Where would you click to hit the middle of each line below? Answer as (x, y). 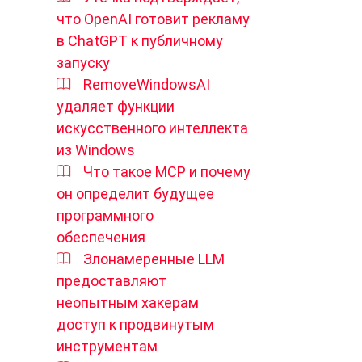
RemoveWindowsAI (147, 84)
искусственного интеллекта (152, 128)
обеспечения (101, 237)
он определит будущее (135, 193)
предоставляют (112, 280)
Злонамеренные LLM (154, 259)
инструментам (107, 346)
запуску (83, 62)
